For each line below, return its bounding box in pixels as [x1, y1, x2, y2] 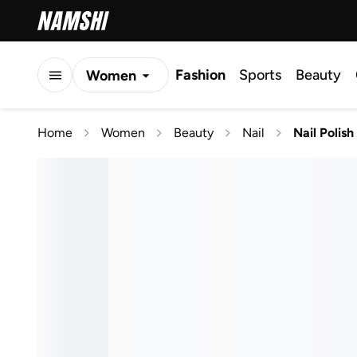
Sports [239, 66, 281, 84]
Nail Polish [293, 125, 354, 140]
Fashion [175, 66, 226, 84]
